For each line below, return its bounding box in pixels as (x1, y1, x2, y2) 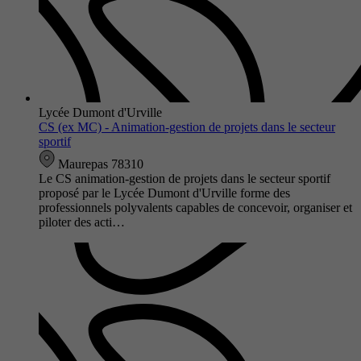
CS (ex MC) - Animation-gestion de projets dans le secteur (39, 119, 335, 134)
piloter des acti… (39, 214, 125, 229)
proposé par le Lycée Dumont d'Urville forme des (39, 185, 290, 200)
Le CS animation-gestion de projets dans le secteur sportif (39, 171, 330, 185)
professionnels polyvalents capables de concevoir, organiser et (39, 200, 352, 214)
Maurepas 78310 (55, 156, 143, 171)
